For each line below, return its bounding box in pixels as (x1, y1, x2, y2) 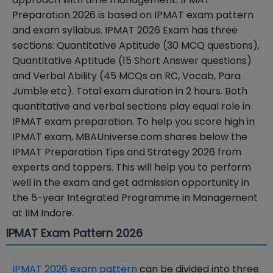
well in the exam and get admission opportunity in (12, 175, 249, 190)
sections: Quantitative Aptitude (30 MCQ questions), (12, 38, 260, 53)
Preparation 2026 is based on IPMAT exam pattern (12, 8, 253, 23)
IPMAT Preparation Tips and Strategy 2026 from (12, 145, 241, 160)
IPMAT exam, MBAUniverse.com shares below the (12, 130, 247, 144)
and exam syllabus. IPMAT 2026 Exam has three (12, 23, 238, 38)
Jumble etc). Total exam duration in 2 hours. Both (12, 84, 247, 99)
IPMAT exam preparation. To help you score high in (12, 115, 255, 129)
